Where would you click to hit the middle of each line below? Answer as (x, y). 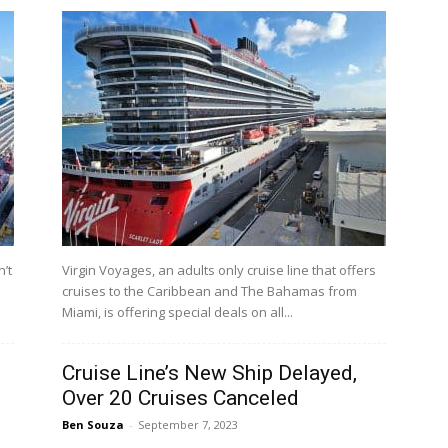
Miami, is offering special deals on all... (177, 312)
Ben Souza (93, 425)
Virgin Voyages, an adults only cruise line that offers (219, 270)
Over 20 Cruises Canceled (180, 398)
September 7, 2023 (188, 425)
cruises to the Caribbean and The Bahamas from (209, 291)
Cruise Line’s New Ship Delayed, (209, 373)
